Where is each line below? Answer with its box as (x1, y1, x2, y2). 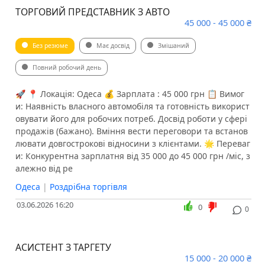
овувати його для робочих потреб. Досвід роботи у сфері (15, 113, 247, 125)
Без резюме (32, 41, 68, 50)
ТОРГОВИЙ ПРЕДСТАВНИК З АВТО (15, 5, 170, 19)
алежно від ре (15, 163, 73, 174)
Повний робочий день (32, 63, 101, 72)
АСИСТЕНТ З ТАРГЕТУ (15, 241, 111, 254)
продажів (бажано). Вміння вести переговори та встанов (15, 125, 248, 137)
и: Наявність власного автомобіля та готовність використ (15, 101, 250, 112)
